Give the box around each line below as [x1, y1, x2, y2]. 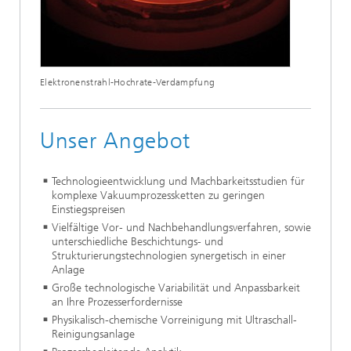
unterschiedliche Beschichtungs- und [52, 234, 223, 248]
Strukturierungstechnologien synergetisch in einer [52, 248, 286, 262]
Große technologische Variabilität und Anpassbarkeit [52, 280, 300, 295]
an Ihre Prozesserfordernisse [52, 295, 183, 309]
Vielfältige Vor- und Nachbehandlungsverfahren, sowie [52, 220, 311, 234]
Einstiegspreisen [52, 202, 125, 216]
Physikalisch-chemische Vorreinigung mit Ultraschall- [52, 313, 297, 327]
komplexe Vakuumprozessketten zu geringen [52, 188, 265, 202]
